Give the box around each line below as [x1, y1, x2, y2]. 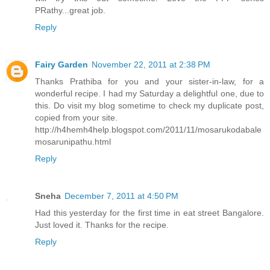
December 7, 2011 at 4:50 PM [64, 191, 178, 201]
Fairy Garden [35, 60, 88, 70]
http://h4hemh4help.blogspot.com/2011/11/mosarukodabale [35, 125, 262, 135]
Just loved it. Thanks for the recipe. [35, 220, 169, 230]
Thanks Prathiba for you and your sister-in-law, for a [35, 77, 264, 87]
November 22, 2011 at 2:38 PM [92, 60, 210, 70]
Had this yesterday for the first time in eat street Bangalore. [35, 208, 264, 218]
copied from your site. [35, 113, 118, 123]
